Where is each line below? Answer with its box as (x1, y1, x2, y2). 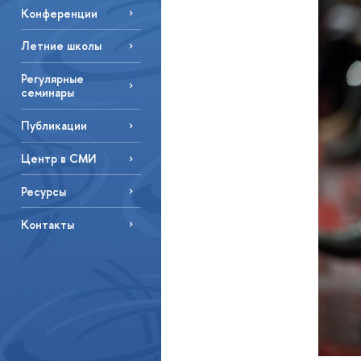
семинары (20, 85, 74, 101)
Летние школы (20, 38, 102, 54)
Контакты (20, 216, 74, 232)
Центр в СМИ (20, 151, 97, 167)
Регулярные (20, 71, 84, 87)
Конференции (20, 5, 98, 21)
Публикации (20, 118, 87, 134)
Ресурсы (20, 183, 66, 199)
